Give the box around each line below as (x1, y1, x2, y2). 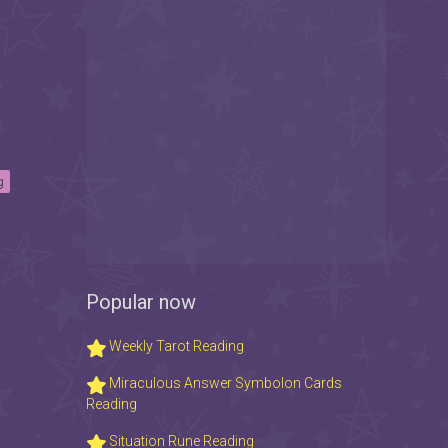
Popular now (86, 290, 196, 315)
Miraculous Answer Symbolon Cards (106, 375, 342, 392)
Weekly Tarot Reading (106, 338, 244, 355)
